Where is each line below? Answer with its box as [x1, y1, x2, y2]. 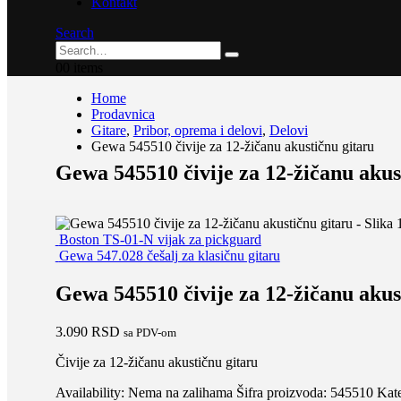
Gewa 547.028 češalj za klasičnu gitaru [58, 247, 280, 263]
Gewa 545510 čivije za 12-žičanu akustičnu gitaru [90, 139, 374, 154]
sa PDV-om [123, 325, 176, 339]
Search [55, 25, 94, 40]
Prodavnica [90, 107, 155, 122]
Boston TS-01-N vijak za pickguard [58, 231, 261, 247]
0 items [62, 60, 103, 75]
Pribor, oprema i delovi [132, 123, 262, 138]
